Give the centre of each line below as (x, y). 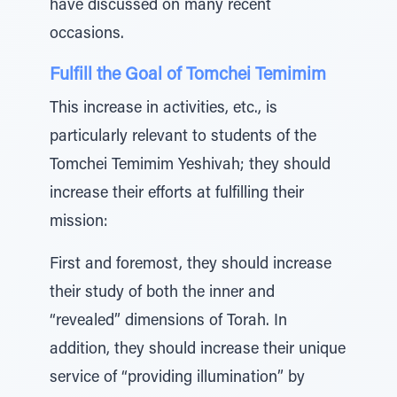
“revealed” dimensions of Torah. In (168, 322)
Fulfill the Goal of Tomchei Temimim (188, 75)
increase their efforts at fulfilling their (177, 194)
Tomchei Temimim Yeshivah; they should (190, 166)
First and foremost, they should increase (191, 265)
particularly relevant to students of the (183, 137)
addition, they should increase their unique (198, 350)
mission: (79, 222)
